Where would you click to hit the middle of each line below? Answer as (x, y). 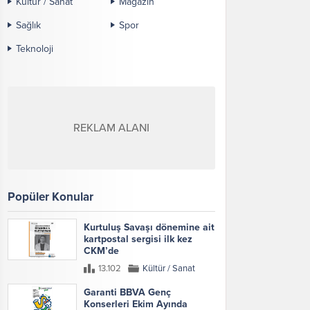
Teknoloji (35, 48)
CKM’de (101, 250)
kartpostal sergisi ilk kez (138, 239)
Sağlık (28, 25)
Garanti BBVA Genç (127, 292)
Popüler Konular (51, 197)
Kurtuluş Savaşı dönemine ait (149, 227)
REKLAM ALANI (111, 128)
